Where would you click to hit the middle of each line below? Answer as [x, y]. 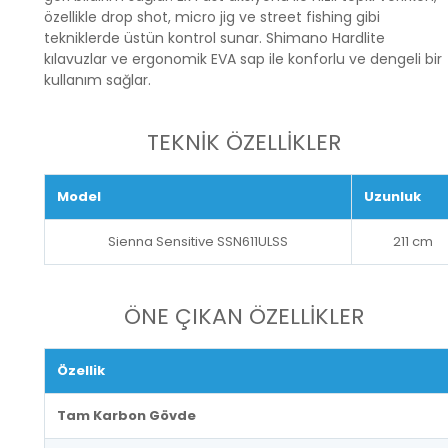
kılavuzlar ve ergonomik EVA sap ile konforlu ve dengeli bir [243, 58]
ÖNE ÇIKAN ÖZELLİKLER [244, 316]
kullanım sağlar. [98, 79]
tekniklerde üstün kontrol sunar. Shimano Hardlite [215, 37]
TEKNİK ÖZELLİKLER [244, 142]
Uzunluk [393, 196]
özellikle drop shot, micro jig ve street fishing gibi [212, 16]
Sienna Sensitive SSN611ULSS [198, 241]
